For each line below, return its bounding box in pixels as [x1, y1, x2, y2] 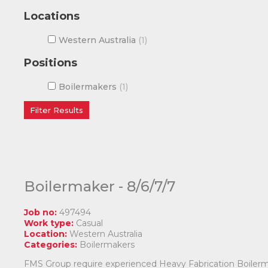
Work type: [24, 217, 74, 229]
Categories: [24, 239, 78, 250]
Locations [24, 9, 80, 23]
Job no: [24, 206, 57, 218]
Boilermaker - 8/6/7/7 [24, 177, 176, 195]
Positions [24, 56, 78, 69]
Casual [76, 217, 103, 229]
